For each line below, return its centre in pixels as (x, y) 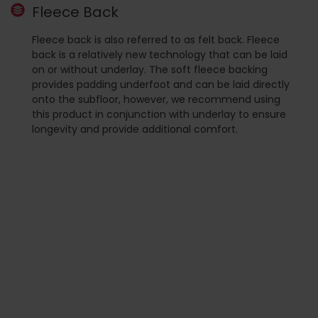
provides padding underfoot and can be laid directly (161, 84)
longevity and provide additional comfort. (135, 129)
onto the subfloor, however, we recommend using (156, 99)
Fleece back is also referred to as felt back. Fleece (156, 39)
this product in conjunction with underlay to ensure (159, 114)
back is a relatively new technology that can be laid (160, 54)
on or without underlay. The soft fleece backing (150, 69)
